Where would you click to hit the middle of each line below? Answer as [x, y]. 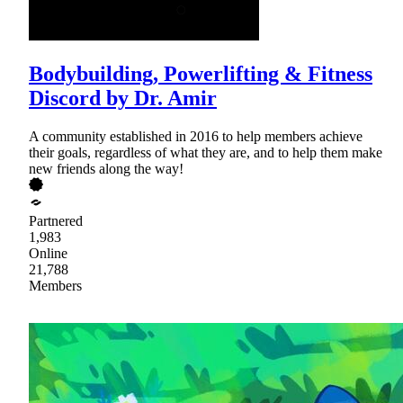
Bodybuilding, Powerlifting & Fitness [201, 73]
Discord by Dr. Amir [123, 98]
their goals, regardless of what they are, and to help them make [206, 152]
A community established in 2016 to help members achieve [196, 136]
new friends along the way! [106, 168]
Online [48, 253]
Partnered [56, 220]
